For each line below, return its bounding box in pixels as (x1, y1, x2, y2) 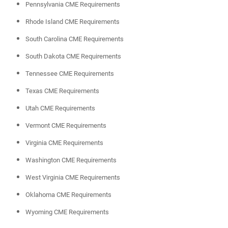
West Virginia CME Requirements (25, 174, 120, 182)
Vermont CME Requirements (25, 122, 106, 130)
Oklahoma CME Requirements (25, 191, 111, 199)
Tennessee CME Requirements (25, 70, 114, 78)
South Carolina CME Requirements (25, 35, 124, 43)
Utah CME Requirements (25, 104, 95, 112)
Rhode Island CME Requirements (25, 18, 120, 26)
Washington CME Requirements (25, 156, 117, 164)
